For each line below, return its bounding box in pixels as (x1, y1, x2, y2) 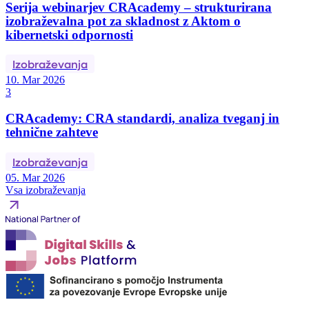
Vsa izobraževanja (6, 183, 86, 196)
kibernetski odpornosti (6, 27, 133, 42)
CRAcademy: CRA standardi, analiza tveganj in (6, 110, 279, 126)
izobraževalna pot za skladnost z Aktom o (6, 13, 241, 28)
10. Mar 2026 (6, 74, 65, 86)
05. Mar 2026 (6, 171, 65, 183)
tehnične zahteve (6, 124, 98, 139)
